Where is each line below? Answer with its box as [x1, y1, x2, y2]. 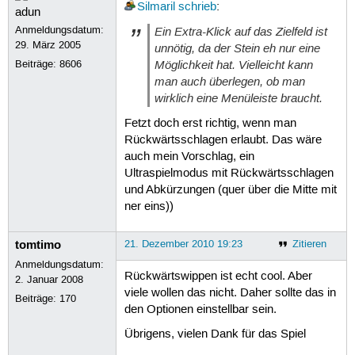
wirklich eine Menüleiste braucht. [154, 90, 323, 107]
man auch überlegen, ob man [154, 74, 305, 90]
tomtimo [15, 236, 62, 253]
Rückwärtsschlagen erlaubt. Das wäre [124, 132, 322, 147]
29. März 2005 [15, 38, 82, 52]
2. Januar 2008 [15, 273, 84, 286]
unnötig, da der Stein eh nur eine [154, 40, 320, 57]
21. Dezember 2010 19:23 [124, 237, 242, 250]
